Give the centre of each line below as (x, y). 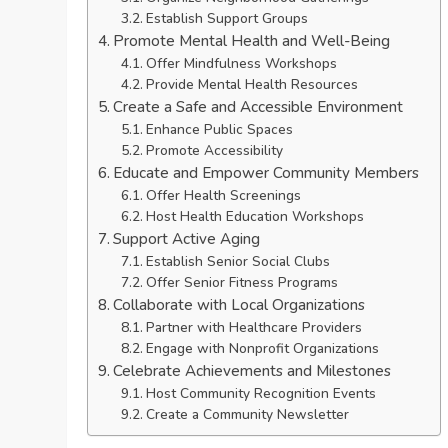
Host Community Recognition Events (260, 393)
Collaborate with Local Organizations (239, 304)
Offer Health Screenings (223, 195)
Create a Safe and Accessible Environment (258, 106)
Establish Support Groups (226, 18)
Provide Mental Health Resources (251, 84)
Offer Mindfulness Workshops (241, 63)
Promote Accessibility (214, 150)
